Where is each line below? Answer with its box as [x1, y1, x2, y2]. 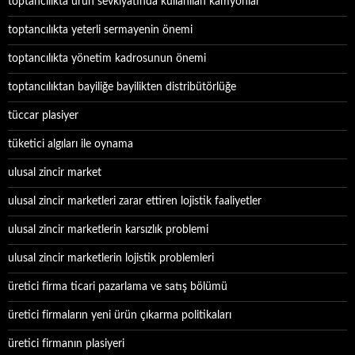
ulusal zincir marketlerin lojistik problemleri [8, 253, 214, 264]
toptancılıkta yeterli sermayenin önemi [8, 25, 193, 36]
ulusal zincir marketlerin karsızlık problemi [8, 224, 208, 235]
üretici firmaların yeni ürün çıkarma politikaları [8, 310, 231, 321]
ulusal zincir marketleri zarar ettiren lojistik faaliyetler [8, 196, 261, 207]
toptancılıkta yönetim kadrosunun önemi [8, 53, 206, 64]
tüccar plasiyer [8, 110, 78, 121]
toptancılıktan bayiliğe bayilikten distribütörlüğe [8, 82, 236, 93]
